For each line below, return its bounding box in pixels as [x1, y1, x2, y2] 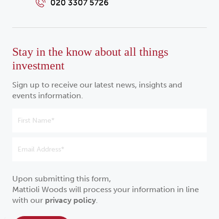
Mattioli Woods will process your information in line [12, 185, 199, 195]
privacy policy [45, 196, 96, 205]
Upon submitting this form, [12, 174, 111, 184]
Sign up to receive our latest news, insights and [12, 80, 182, 90]
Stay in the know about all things [12, 45, 168, 59]
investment [12, 59, 65, 72]
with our [12, 196, 45, 205]
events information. [12, 91, 83, 101]
